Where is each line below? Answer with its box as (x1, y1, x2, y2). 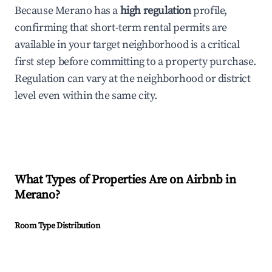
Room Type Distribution (15, 220, 100, 232)
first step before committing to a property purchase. (15, 55, 256, 69)
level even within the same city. (15, 89, 157, 103)
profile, (191, 4, 228, 18)
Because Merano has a (15, 4, 120, 18)
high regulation (120, 4, 191, 18)
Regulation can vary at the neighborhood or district (15, 72, 251, 86)
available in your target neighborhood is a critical (15, 38, 240, 52)
